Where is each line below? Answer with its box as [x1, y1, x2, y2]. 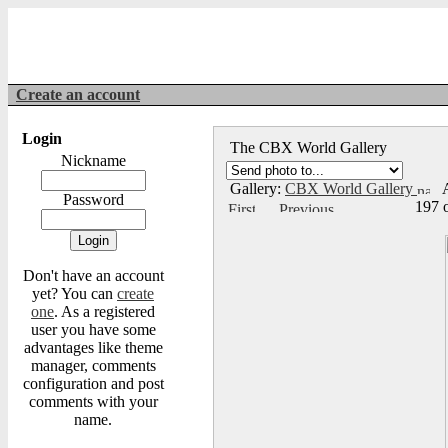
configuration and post [22, 375, 164, 392]
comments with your [28, 393, 158, 410]
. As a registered [54, 303, 155, 320]
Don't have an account [22, 267, 164, 284]
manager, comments [30, 357, 156, 374]
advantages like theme [23, 339, 163, 356]
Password [62, 191, 124, 208]
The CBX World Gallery [226, 139, 395, 156]
